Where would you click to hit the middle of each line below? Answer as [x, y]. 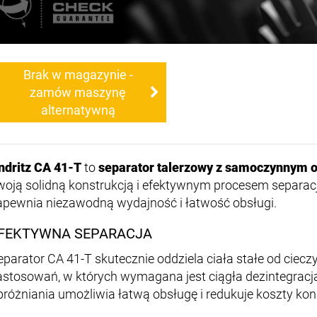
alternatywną [78, 110]
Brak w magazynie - [78, 75]
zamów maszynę [78, 93]
